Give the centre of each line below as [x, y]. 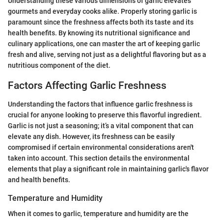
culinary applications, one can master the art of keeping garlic [104, 43]
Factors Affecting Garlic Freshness [87, 85]
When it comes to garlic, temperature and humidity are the [98, 214]
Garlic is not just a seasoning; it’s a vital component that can [101, 126]
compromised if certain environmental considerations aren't [101, 148]
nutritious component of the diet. [59, 65]
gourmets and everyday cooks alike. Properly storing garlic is [102, 11]
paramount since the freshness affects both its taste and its [101, 22]
